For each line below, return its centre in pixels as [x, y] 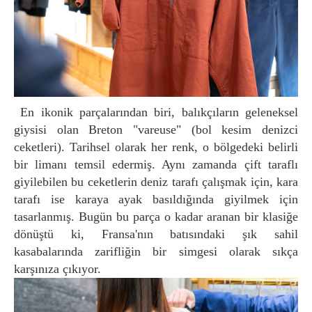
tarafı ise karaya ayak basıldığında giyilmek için [156, 199]
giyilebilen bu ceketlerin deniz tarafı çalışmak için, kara [156, 181]
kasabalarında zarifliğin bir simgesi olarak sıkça [156, 251]
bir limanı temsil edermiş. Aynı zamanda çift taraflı [156, 164]
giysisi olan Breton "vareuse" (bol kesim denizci [156, 129]
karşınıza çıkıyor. [57, 268]
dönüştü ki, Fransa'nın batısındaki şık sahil [156, 234]
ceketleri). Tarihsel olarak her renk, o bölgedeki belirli [156, 147]
